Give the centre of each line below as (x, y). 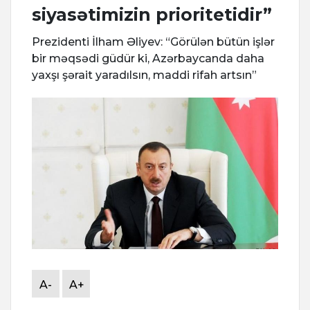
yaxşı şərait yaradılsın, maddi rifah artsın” (144, 75)
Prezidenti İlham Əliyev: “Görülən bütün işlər (153, 42)
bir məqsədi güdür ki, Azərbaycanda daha (148, 59)
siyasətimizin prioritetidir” (152, 15)
